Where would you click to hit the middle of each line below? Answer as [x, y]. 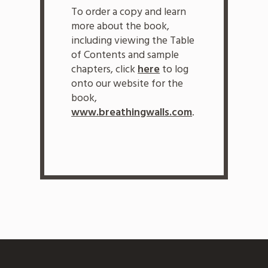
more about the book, [121, 26]
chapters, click [105, 69]
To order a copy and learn [129, 12]
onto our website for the [127, 83]
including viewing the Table [133, 40]
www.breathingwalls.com [132, 112]
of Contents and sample [125, 55]
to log [174, 69]
